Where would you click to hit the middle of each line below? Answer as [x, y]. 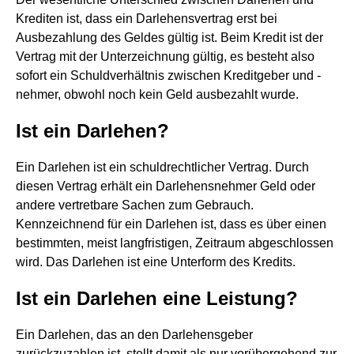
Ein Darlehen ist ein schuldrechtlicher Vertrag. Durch [162, 167]
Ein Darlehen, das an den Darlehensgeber [134, 335]
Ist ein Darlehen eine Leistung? [157, 298]
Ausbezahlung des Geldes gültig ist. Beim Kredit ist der [169, 38]
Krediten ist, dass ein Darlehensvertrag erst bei [147, 19]
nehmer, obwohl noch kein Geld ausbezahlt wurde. [157, 94]
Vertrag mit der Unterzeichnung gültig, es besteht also [165, 56]
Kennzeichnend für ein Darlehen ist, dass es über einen [171, 224]
